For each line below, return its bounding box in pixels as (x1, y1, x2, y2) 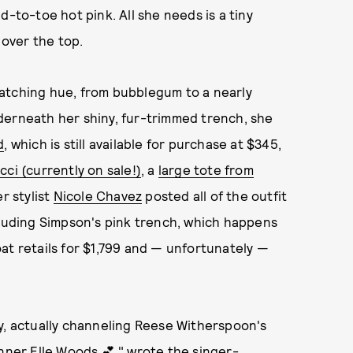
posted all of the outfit (142, 188, 288, 203)
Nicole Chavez (53, 188, 143, 203)
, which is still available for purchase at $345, (4, 136, 282, 151)
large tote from (158, 162, 254, 177)
